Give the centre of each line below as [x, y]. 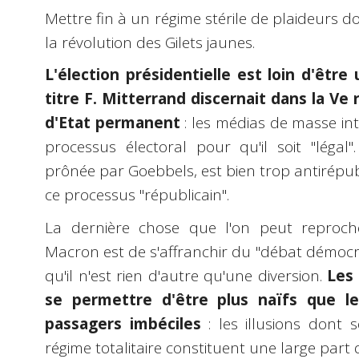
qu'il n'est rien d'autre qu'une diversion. [186, 275]
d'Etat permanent [113, 123]
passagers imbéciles [123, 323]
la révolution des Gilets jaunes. [150, 42]
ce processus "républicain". [137, 195]
